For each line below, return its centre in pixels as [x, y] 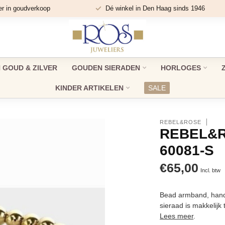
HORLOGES [181, 68]
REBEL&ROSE [181, 122]
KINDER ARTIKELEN [89, 88]
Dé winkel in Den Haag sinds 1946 [155, 8]
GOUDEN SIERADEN [106, 68]
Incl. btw [211, 170]
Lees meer [177, 216]
